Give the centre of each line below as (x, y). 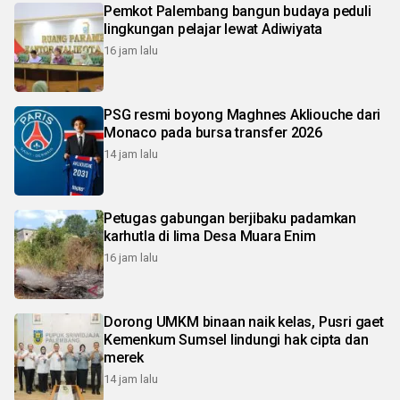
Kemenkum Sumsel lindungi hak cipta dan (236, 339)
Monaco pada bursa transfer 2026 (213, 132)
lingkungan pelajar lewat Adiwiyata (213, 29)
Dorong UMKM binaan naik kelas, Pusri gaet (244, 321)
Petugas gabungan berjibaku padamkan (230, 218)
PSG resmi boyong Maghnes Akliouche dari (242, 114)
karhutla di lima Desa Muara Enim (210, 236)
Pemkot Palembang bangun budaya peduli (237, 11)
